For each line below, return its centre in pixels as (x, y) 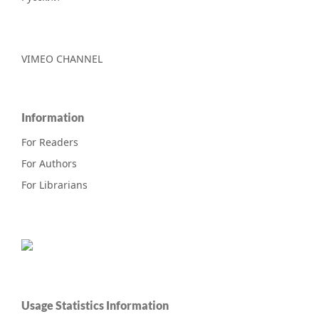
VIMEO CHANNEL (62, 59)
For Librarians (54, 185)
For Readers (50, 142)
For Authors (49, 164)
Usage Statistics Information (95, 305)
